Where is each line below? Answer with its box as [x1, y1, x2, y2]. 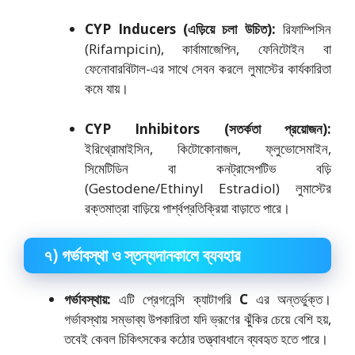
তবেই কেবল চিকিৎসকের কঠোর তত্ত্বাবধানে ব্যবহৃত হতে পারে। [64, 330, 328, 349]
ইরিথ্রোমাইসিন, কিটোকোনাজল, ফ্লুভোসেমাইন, [84, 139, 331, 158]
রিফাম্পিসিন [275, 20, 332, 39]
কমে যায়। [84, 79, 128, 98]
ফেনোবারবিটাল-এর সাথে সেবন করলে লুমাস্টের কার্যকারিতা [84, 59, 331, 78]
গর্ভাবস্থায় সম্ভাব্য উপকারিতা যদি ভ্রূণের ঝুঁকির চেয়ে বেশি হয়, [64, 310, 331, 329]
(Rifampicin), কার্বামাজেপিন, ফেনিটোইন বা [84, 40, 331, 59]
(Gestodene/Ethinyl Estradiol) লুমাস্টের [84, 178, 331, 197]
